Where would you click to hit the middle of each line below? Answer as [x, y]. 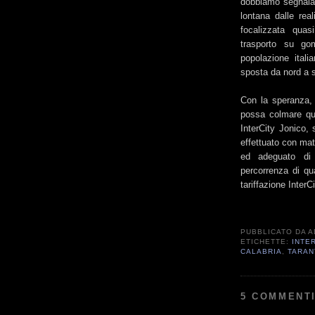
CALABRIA [262, 252]
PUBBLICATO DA [275, 232]
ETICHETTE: [266, 242]
